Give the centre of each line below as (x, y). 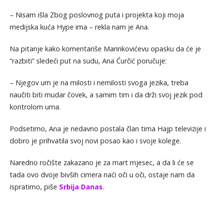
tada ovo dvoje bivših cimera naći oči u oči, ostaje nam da (102, 174)
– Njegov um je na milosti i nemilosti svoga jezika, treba (99, 82)
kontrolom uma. (35, 107)
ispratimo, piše (34, 186)
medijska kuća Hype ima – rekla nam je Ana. (79, 27)
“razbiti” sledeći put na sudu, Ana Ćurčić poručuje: (88, 61)
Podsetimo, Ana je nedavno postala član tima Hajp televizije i (108, 128)
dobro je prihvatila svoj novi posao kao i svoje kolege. (95, 140)
